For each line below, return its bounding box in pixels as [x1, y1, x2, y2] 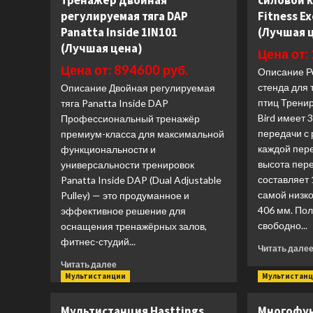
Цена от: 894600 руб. [61, 62, 188, 78]
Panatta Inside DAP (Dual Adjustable [61, 174, 221, 186]
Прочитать [116, 257, 160, 268]
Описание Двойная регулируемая [61, 82, 215, 94]
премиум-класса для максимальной [61, 128, 224, 140]
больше [116, 270, 148, 281]
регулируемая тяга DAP [61, 8, 188, 24]
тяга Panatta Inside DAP [61, 97, 168, 109]
